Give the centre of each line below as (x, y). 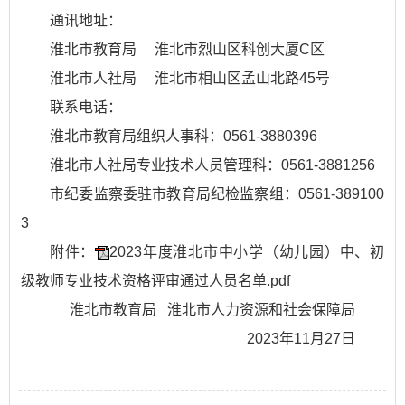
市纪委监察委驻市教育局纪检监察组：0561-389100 (217, 194)
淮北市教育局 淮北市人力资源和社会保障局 (227, 310)
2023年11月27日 (316, 339)
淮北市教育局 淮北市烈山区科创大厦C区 (187, 49)
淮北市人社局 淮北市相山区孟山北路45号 (190, 78)
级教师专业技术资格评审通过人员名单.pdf (155, 281)
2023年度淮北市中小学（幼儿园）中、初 (247, 252)
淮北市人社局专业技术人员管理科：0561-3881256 (212, 165)
